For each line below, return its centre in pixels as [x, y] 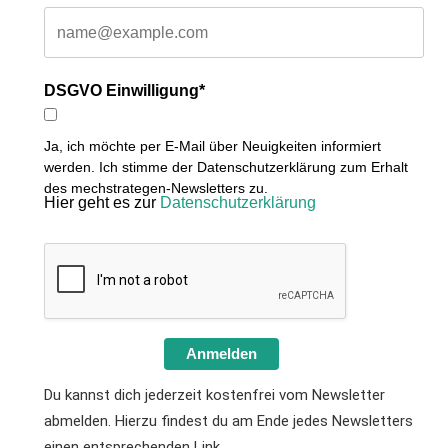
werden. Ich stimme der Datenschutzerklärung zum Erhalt [226, 167]
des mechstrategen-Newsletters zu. [156, 188]
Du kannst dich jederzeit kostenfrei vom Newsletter [214, 395]
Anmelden [221, 353]
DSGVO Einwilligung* [124, 90]
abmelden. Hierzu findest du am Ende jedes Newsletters [228, 421]
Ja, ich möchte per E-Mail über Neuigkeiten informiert [212, 146]
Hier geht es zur [102, 202]
